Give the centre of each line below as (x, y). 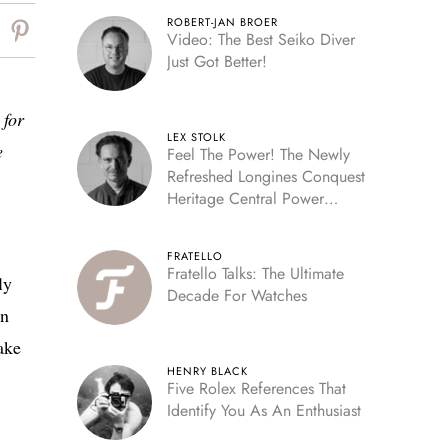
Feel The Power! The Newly (258, 154)
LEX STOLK (196, 137)
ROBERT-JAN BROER (222, 22)
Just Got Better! (216, 61)
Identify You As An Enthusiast (263, 410)
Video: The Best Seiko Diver (260, 39)
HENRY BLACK (207, 371)
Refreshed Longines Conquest (265, 176)
